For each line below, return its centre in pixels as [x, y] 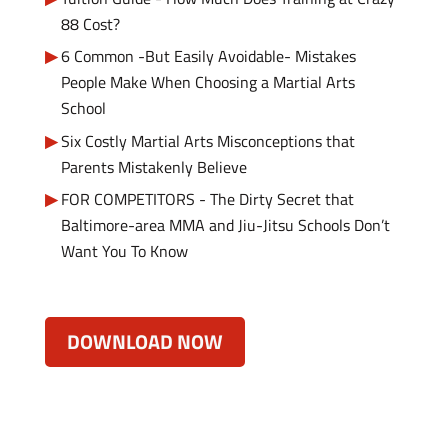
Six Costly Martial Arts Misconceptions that [207, 140]
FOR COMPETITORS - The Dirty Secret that [207, 199]
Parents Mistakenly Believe [153, 166]
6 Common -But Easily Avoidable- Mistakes [208, 56]
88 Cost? [90, 24]
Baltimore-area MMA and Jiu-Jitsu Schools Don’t [225, 225]
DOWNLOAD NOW [144, 341]
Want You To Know [124, 251]
